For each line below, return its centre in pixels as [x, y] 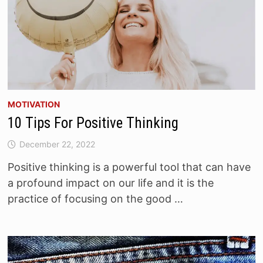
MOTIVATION [33, 104]
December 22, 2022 [57, 144]
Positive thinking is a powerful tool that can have [129, 167]
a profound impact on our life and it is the [110, 183]
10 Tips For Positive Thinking [95, 123]
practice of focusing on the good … [95, 199]
